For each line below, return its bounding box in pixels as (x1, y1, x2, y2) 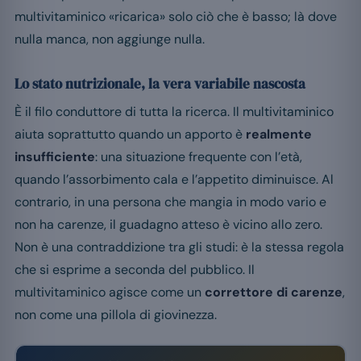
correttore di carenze (205, 283, 342, 301)
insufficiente (15, 147, 95, 165)
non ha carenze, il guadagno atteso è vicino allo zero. (15, 215, 322, 233)
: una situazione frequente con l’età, (95, 147, 302, 165)
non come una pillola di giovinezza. (15, 305, 217, 323)
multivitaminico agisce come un (15, 283, 205, 301)
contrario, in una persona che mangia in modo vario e (15, 193, 326, 210)
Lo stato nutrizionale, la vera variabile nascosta (15, 73, 305, 93)
